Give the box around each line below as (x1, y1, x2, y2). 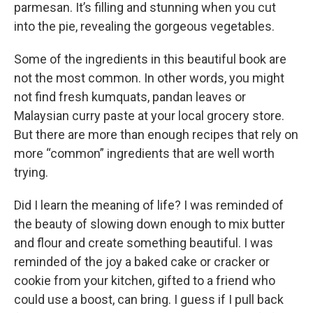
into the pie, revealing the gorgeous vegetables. (14, 19, 275, 34)
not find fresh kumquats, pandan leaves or (14, 89, 246, 105)
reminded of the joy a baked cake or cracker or (14, 254, 270, 270)
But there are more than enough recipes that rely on (14, 127, 298, 143)
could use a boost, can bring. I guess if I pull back (14, 292, 284, 307)
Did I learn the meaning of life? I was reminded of (14, 198, 284, 213)
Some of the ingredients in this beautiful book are (14, 52, 286, 67)
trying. (14, 165, 48, 180)
